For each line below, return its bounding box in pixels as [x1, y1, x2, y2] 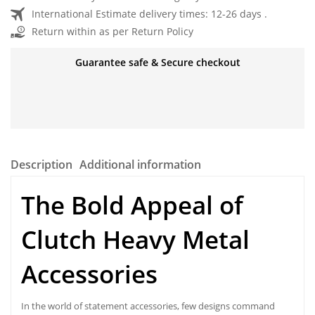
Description [11, 156, 72, 172]
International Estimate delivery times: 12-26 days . [32, 6, 267, 20]
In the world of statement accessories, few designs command [21, 299, 275, 312]
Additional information [79, 156, 201, 172]
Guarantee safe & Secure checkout [75, 55, 240, 69]
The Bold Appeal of [21, 188, 243, 221]
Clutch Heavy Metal [21, 222, 250, 256]
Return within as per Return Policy [32, 24, 193, 38]
